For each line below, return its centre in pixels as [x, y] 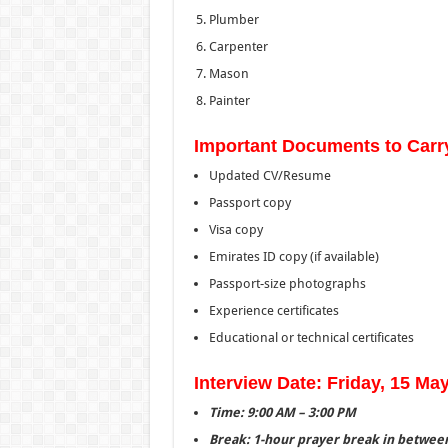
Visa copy [235, 229]
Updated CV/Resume [269, 175]
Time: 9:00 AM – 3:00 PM [282, 412]
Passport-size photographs [287, 283]
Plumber [233, 19]
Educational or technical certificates [311, 337]
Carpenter [238, 46]
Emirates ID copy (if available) [293, 256]
